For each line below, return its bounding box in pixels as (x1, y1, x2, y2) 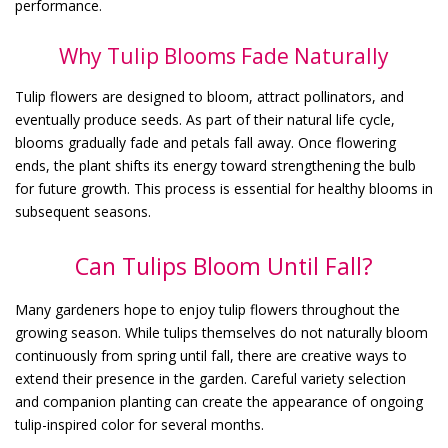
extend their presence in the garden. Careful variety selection (15, 368, 406, 388)
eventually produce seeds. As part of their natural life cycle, (15, 109, 395, 129)
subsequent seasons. (15, 201, 151, 221)
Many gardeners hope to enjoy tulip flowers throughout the (15, 299, 400, 319)
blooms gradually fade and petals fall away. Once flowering (15, 132, 396, 152)
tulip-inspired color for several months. (15, 414, 264, 434)
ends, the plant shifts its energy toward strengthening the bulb (15, 155, 416, 175)
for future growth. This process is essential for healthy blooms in (15, 178, 433, 198)
